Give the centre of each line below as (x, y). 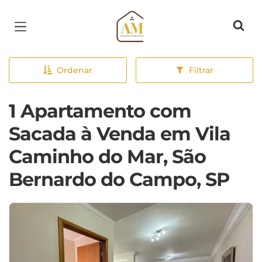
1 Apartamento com (100, 111)
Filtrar (201, 70)
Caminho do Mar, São (107, 156)
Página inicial (151, 18)
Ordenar (74, 70)
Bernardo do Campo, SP (119, 179)
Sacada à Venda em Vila (120, 134)
